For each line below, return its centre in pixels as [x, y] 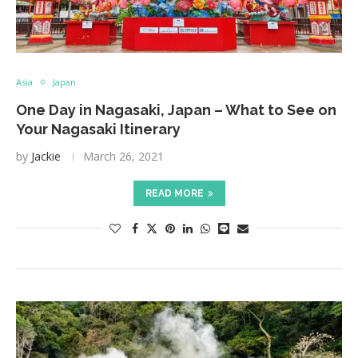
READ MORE [174, 193]
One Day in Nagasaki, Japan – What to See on [176, 110]
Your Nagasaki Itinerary [98, 129]
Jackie [46, 156]
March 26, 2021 [123, 156]
